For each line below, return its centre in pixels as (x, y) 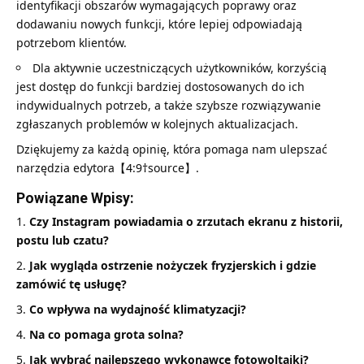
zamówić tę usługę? (71, 284)
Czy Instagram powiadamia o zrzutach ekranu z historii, (186, 221)
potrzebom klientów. (71, 42)
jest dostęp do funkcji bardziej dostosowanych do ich (160, 86)
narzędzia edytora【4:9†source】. (108, 167)
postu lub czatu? (63, 240)
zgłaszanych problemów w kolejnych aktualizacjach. (157, 123)
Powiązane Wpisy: (75, 198)
